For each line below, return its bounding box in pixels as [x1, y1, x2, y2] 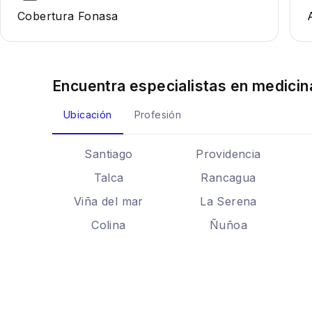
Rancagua [201, 171, 256, 185]
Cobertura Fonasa [17, 9, 118, 23]
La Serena [200, 194, 257, 208]
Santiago [84, 147, 133, 161]
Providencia [196, 147, 261, 161]
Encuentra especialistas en [52, 77, 252, 95]
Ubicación [63, 109, 112, 120]
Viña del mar [74, 194, 143, 208]
